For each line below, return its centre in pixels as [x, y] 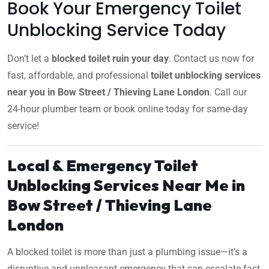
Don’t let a [29, 58]
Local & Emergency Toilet [103, 165]
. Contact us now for [211, 58]
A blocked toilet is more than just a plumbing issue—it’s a [127, 252]
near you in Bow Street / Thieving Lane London [108, 92]
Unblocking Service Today [116, 30]
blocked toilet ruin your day [110, 58]
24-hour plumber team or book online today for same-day [128, 109]
